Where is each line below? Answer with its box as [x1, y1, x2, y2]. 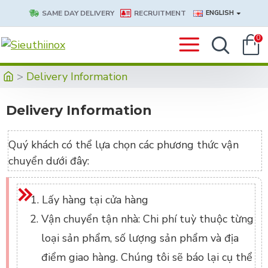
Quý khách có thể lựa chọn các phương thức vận [8, 138, 239, 152]
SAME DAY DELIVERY [41, 8, 114, 18]
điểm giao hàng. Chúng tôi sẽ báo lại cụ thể [41, 250, 252, 264]
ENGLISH [205, 8, 234, 17]
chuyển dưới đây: [8, 154, 89, 168]
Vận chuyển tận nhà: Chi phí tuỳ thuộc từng [41, 212, 254, 226]
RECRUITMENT [133, 8, 186, 18]
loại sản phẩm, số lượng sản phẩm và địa [41, 231, 239, 245]
